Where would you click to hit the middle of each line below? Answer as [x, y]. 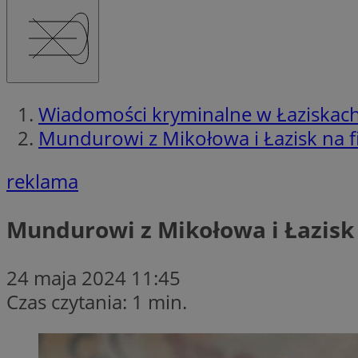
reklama [42, 181]
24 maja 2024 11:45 [93, 277]
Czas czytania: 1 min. [97, 301]
